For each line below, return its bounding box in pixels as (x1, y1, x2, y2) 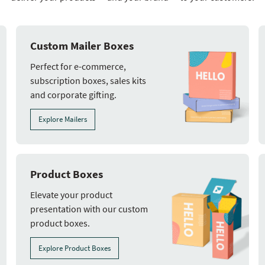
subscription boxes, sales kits (30, 74, 146, 86)
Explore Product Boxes (38, 243, 111, 254)
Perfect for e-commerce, (30, 60, 126, 72)
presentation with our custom (30, 203, 148, 215)
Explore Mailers (38, 114, 87, 125)
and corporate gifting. (30, 88, 117, 101)
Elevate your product (30, 189, 112, 201)
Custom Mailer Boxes (30, 38, 134, 53)
